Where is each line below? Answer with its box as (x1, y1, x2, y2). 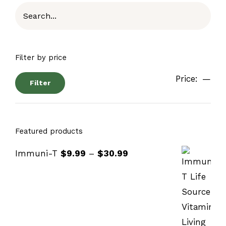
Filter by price (15, 53, 67, 62)
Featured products (15, 126, 83, 136)
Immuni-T (15, 148, 58, 159)
